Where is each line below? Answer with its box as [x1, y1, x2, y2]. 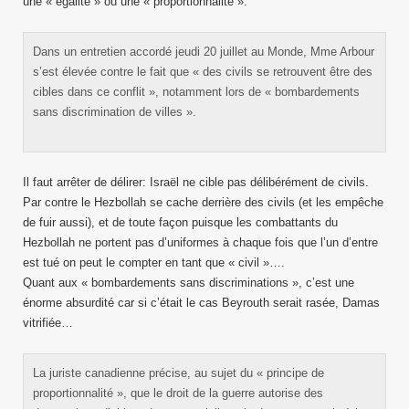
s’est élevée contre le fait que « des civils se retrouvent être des [33, 65, 372, 79]
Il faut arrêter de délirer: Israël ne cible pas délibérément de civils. [23, 175, 369, 189]
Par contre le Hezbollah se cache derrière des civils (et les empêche [23, 195, 383, 209]
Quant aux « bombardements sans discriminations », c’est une [23, 276, 354, 289]
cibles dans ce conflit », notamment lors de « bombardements [33, 85, 360, 99]
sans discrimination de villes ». [33, 105, 196, 119]
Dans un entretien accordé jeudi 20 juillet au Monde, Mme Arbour [33, 45, 374, 58]
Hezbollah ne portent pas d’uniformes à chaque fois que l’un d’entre [23, 236, 378, 249]
